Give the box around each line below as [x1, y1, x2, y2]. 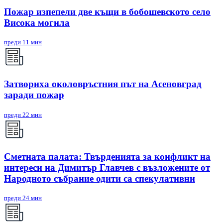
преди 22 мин [4, 111, 42, 118]
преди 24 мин [4, 194, 42, 202]
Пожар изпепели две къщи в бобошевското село [4, 6, 211, 17]
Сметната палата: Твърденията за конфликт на [4, 151, 211, 162]
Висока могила [4, 17, 70, 28]
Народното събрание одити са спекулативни [4, 173, 195, 184]
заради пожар [4, 90, 64, 101]
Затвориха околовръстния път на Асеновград [4, 79, 202, 90]
